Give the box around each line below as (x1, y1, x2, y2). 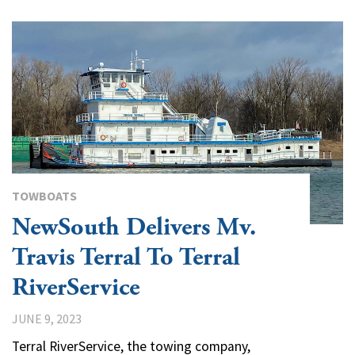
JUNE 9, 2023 (12, 310, 82, 326)
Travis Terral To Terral (12, 241, 240, 273)
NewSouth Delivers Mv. (12, 211, 256, 243)
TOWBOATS (12, 187, 77, 204)
